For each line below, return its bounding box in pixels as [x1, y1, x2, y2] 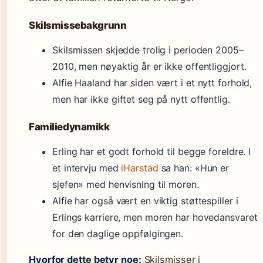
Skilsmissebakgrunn [29, 19, 127, 31]
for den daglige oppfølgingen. [52, 228, 184, 240]
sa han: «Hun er [158, 162, 230, 174]
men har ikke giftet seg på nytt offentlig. [52, 93, 230, 105]
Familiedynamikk [29, 121, 110, 133]
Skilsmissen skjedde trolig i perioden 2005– [52, 44, 244, 56]
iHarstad [121, 162, 159, 174]
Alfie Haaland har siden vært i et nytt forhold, [52, 77, 252, 89]
